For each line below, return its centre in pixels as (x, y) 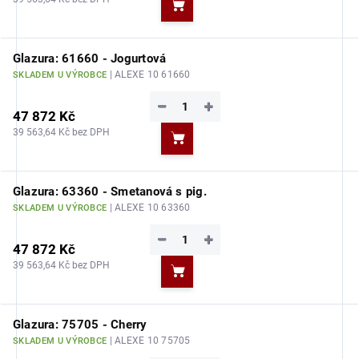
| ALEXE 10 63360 (150, 208)
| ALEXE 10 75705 (150, 341)
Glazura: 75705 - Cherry (80, 325)
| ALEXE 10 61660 (150, 75)
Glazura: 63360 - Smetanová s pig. (110, 192)
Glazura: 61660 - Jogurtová (90, 58)
